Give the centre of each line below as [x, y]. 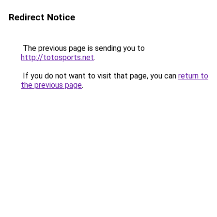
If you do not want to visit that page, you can [100, 76]
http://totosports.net [57, 57]
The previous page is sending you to [83, 48]
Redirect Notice [42, 17]
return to [193, 76]
